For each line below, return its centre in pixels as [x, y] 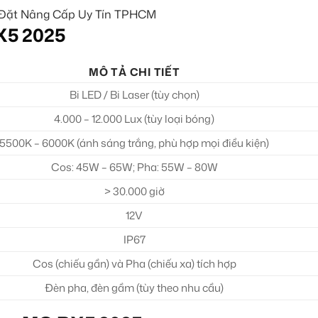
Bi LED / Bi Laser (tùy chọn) [134, 95]
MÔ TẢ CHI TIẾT [135, 72]
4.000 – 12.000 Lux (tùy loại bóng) [135, 119]
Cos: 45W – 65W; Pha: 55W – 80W [134, 168]
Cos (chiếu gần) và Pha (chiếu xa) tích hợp [134, 264]
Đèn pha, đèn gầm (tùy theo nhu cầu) [135, 288]
